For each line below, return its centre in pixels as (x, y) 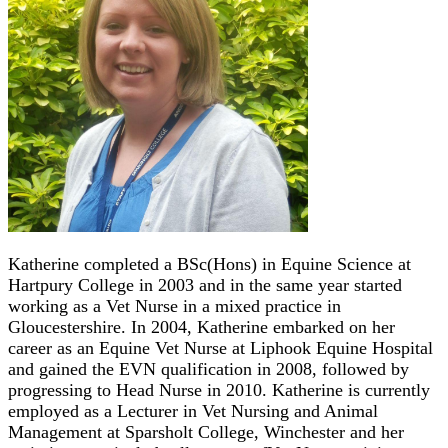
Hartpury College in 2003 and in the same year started (205, 284)
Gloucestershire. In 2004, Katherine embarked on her (201, 326)
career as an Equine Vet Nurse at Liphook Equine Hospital (220, 347)
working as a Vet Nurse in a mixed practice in (174, 305)
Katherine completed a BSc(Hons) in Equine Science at (209, 263)
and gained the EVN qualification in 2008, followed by (208, 368)
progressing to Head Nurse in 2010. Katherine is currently (219, 389)
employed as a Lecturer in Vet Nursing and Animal (193, 410)
